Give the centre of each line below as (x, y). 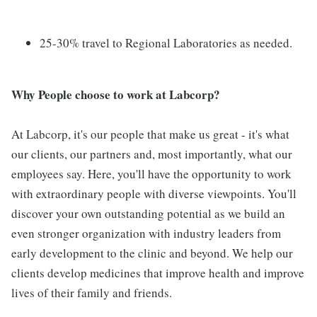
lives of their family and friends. (92, 293)
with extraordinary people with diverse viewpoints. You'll (154, 194)
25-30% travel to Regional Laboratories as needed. (166, 43)
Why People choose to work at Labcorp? (116, 94)
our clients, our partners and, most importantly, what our (152, 154)
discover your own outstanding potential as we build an (148, 213)
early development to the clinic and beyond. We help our (152, 253)
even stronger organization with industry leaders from (146, 233)
